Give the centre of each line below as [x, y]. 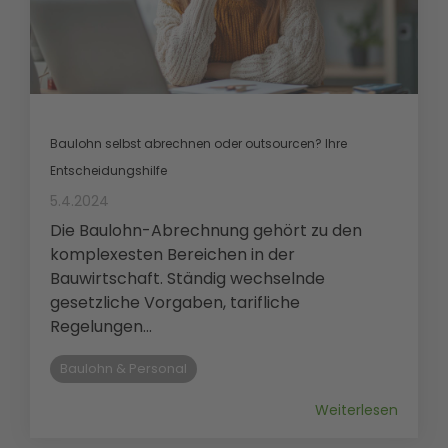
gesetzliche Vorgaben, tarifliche [175, 302]
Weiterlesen [356, 409]
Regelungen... [101, 326]
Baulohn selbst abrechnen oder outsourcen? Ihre [198, 143]
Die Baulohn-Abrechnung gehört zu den [206, 230]
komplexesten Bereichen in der [172, 254]
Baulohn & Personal [123, 368]
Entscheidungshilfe [108, 170]
